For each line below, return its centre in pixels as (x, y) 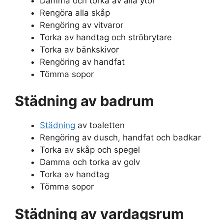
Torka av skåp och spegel (90, 150)
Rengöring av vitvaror (82, 25)
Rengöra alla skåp (75, 13)
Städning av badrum (84, 101)
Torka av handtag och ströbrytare (106, 37)
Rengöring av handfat (82, 62)
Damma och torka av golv (90, 162)
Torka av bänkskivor (79, 49)
